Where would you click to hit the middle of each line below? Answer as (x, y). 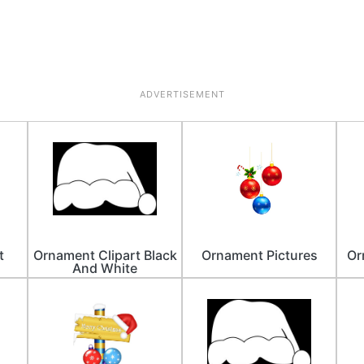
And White (105, 268)
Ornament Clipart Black (105, 255)
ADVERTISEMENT (182, 94)
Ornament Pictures (259, 255)
